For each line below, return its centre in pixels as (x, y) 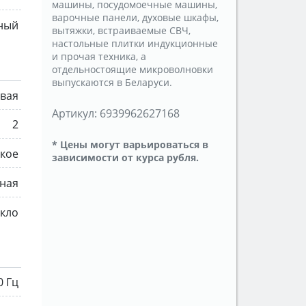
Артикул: (74, 114)
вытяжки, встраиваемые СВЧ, (121, 31)
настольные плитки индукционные (135, 44)
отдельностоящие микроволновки (133, 70)
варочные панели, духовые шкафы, (135, 18)
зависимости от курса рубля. (125, 158)
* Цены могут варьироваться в (130, 145)
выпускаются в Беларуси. (112, 83)
